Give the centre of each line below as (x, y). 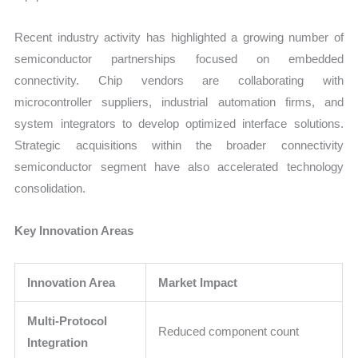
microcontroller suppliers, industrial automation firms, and (179, 102)
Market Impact (198, 282)
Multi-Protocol (68, 320)
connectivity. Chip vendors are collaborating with (179, 81)
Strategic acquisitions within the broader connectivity (179, 145)
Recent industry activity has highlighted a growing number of (179, 38)
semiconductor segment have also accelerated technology (179, 167)
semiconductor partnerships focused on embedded (179, 59)
